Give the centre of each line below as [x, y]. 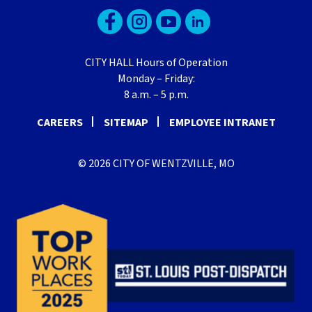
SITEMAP [126, 123]
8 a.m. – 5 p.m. [156, 95]
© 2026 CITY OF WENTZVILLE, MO [156, 164]
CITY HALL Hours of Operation [156, 63]
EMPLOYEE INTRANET [222, 123]
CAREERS [60, 123]
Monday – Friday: [156, 79]
